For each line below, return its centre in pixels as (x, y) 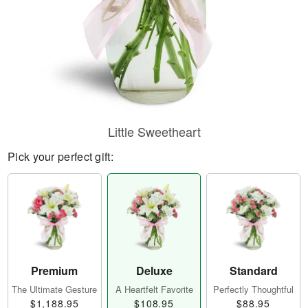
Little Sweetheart (154, 131)
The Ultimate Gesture (55, 289)
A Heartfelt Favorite (154, 289)
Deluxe (154, 271)
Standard (253, 271)
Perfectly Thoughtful (254, 289)
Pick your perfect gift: (60, 156)
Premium (55, 271)
